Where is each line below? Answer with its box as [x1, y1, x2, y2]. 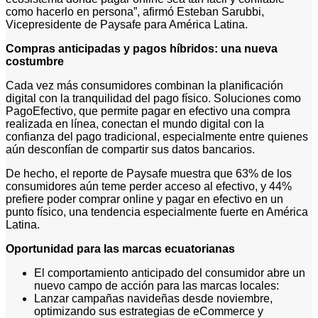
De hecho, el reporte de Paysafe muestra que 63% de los [6, 168, 292, 180]
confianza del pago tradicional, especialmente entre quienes [6, 131, 308, 143]
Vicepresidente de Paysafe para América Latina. [6, 18, 248, 31]
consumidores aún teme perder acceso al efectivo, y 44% [6, 180, 292, 193]
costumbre [6, 55, 64, 68]
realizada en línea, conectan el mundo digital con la [6, 118, 264, 131]
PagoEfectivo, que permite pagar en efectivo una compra [6, 105, 290, 118]
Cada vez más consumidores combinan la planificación [6, 79, 283, 92]
